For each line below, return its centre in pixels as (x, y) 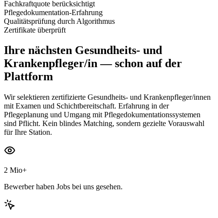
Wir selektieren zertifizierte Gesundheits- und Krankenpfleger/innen (107, 97)
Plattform (28, 77)
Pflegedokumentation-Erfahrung (53, 12)
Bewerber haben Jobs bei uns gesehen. (63, 187)
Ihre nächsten (38, 50)
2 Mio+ (15, 170)
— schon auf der (140, 64)
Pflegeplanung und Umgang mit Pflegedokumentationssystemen (102, 115)
